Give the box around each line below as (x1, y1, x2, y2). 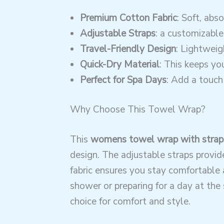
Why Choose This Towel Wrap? (69, 103, 205, 116)
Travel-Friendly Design (79, 42, 176, 55)
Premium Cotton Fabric (79, 11, 177, 24)
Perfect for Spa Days (79, 73, 166, 86)
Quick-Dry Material (79, 57, 159, 71)
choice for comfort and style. (69, 194, 190, 208)
